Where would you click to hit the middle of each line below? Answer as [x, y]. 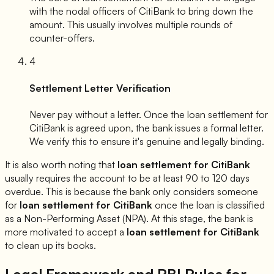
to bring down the [214, 11]
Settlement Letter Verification [100, 88]
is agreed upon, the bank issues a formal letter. [164, 128]
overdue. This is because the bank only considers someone [131, 191]
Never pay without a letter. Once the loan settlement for [149, 114]
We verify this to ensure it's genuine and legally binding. [147, 141]
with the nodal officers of [84, 11]
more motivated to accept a [66, 231]
